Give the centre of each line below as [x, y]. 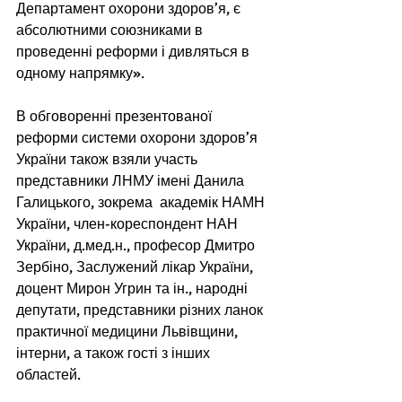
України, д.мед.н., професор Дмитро [137, 246]
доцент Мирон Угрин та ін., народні [134, 289]
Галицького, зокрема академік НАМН [142, 203]
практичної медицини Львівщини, [129, 332]
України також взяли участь [109, 160]
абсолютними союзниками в [111, 31]
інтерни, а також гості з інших [115, 354]
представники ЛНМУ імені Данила [132, 181]
